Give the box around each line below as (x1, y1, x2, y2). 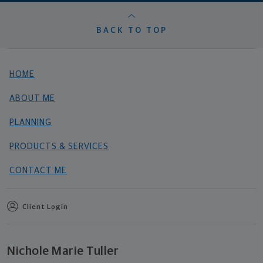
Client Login (22, 204, 68, 211)
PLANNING (9, 118, 52, 127)
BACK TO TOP (96, 26, 167, 35)
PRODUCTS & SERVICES (9, 142, 109, 151)
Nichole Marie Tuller (7, 245, 119, 258)
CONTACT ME (9, 166, 67, 176)
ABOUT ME (9, 94, 55, 103)
